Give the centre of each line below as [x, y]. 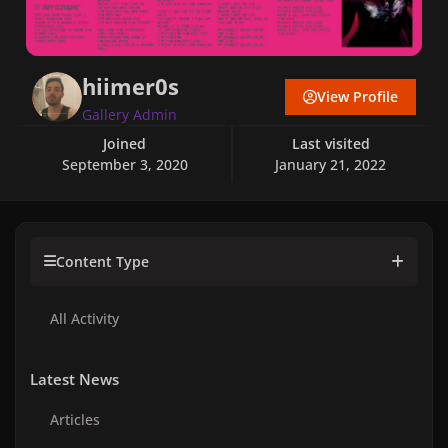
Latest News [74, 380]
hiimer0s [131, 86]
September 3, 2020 [124, 164]
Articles [74, 420]
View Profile [357, 97]
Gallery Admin [130, 114]
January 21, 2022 [331, 164]
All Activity [84, 319]
